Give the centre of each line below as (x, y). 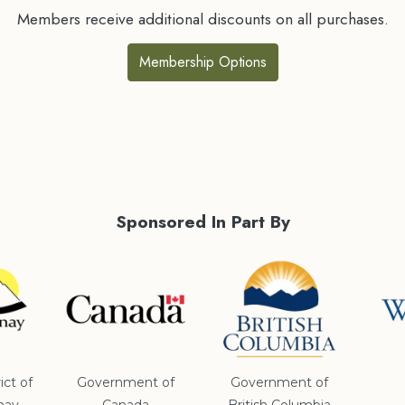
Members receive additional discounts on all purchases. (202, 19)
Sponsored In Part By (202, 222)
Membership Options (202, 62)
